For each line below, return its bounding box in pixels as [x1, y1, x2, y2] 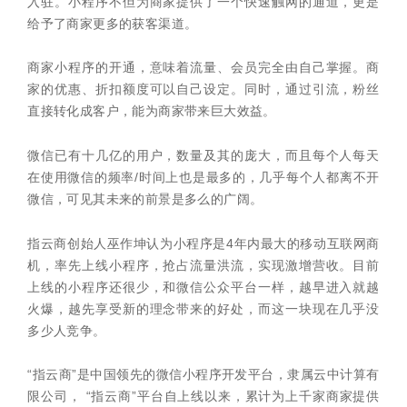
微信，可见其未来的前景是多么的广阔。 [27, 192, 263, 206]
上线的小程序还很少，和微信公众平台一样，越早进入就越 [27, 280, 380, 294]
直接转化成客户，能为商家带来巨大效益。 [27, 104, 276, 119]
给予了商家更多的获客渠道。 [27, 16, 198, 31]
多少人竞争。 [27, 323, 106, 338]
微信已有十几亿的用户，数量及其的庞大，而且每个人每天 [27, 148, 380, 163]
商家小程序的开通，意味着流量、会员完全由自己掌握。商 [27, 61, 380, 75]
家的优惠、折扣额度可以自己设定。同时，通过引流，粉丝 [27, 83, 380, 97]
